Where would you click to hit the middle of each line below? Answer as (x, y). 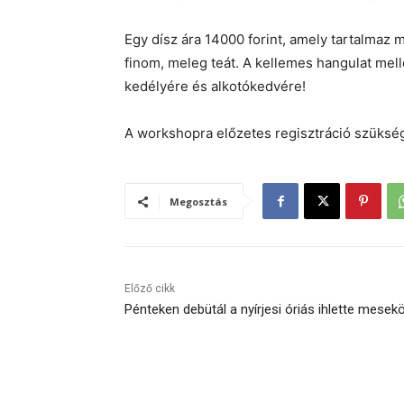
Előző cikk (150, 289)
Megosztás (198, 202)
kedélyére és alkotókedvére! (215, 87)
